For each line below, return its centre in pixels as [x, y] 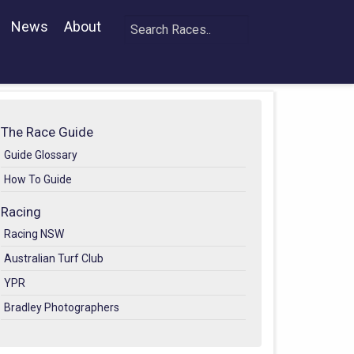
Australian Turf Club [54, 259]
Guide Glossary [41, 154]
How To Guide [38, 179]
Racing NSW [34, 234]
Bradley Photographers [62, 308]
